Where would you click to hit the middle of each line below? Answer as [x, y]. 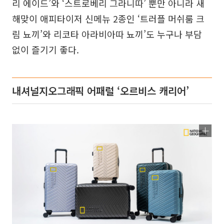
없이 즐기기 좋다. [45, 49]
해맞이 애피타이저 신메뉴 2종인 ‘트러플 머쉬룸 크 [108, 18]
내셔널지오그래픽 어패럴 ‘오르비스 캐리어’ [100, 90]
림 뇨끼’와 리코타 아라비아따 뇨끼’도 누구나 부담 [107, 34]
